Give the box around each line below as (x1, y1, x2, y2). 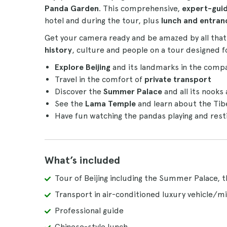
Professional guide (55, 206, 124, 215)
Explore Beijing (55, 62, 110, 72)
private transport (144, 74, 211, 84)
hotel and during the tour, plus (45, 16, 161, 25)
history (45, 45, 72, 55)
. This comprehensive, (99, 4, 182, 13)
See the (55, 99, 83, 108)
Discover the (55, 87, 103, 96)
